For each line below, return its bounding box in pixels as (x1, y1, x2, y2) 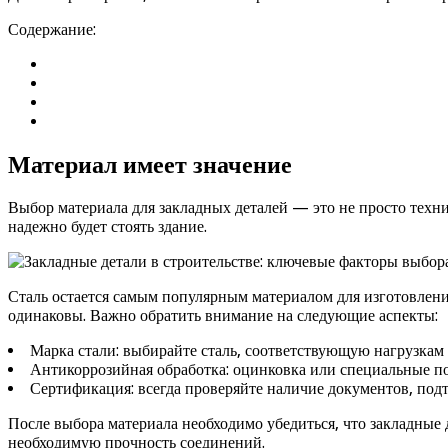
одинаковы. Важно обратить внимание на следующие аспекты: (8, 306, 438, 326)
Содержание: (8, 19, 96, 39)
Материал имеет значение (8, 150, 292, 179)
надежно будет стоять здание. (8, 217, 207, 237)
